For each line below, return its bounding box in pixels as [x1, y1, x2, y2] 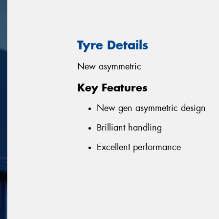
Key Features [77, 80, 148, 94]
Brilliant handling [97, 121, 162, 133]
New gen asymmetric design [97, 102, 206, 114]
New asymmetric [77, 61, 141, 73]
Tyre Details [77, 37, 148, 53]
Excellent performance [97, 141, 181, 153]
